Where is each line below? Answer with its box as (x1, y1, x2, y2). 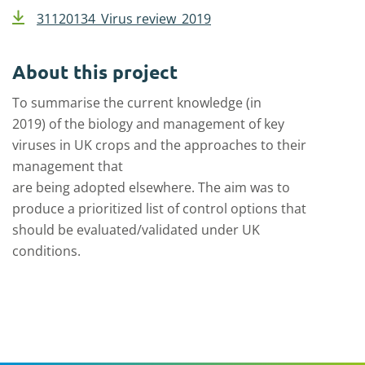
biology (88, 115, 133, 133)
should (12, 221, 55, 239)
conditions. (12, 242, 81, 260)
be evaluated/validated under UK (58, 221, 260, 239)
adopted (73, 178, 125, 196)
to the (261, 136, 297, 154)
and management (136, 115, 245, 133)
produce (12, 200, 64, 218)
